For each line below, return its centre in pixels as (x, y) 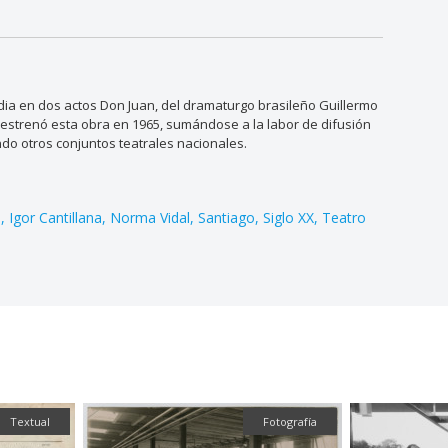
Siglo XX (289, 217)
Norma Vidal (150, 217)
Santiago (227, 217)
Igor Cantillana (56, 217)
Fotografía (290, 422)
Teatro (344, 217)
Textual (30, 422)
